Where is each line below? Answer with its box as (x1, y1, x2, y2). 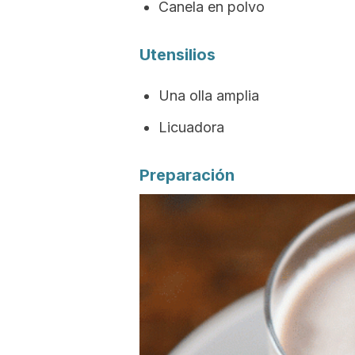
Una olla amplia (158, 87, 259, 104)
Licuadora (158, 119, 224, 136)
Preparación (139, 166, 235, 185)
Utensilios (139, 45, 216, 64)
